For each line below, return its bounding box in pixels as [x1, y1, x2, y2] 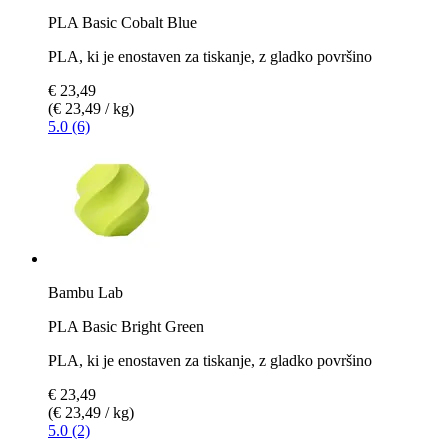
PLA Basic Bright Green [48, 317, 204, 335]
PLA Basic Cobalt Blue [48, 13, 197, 31]
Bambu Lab [48, 283, 123, 301]
